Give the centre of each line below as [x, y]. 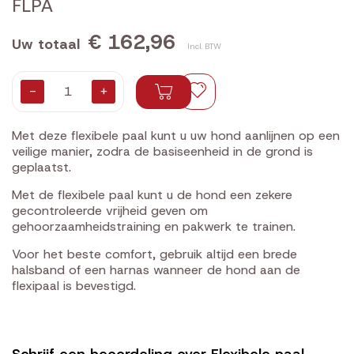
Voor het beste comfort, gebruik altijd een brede [154, 254]
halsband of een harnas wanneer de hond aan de [156, 270]
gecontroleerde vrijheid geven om [110, 211]
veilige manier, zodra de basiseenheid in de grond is [162, 151]
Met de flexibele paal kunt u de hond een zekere [152, 195]
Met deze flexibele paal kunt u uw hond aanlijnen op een [176, 136]
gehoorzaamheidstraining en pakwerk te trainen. [154, 226]
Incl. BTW [204, 46]
